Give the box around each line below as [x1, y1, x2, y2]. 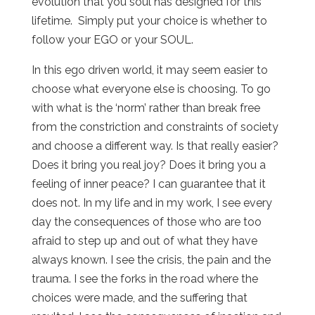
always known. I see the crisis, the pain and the [31, 252, 271, 266]
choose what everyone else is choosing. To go [31, 82, 271, 96]
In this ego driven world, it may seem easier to [31, 63, 268, 77]
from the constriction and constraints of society [31, 120, 278, 134]
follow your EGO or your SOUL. [31, 32, 196, 46]
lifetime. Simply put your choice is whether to [31, 13, 267, 27]
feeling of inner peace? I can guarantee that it [31, 176, 266, 191]
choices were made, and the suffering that [31, 290, 247, 304]
